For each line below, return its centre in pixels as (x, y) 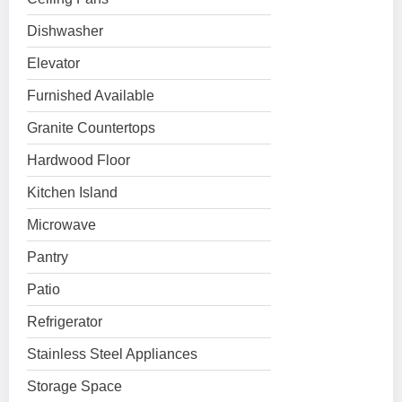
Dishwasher (65, 31)
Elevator (53, 63)
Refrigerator (65, 322)
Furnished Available (91, 96)
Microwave (61, 225)
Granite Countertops (91, 128)
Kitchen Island (72, 192)
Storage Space (74, 386)
